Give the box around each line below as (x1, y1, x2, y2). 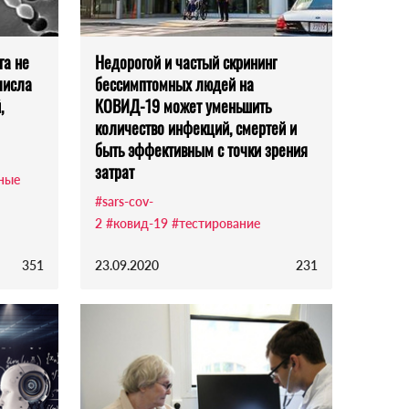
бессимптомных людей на (95, 72, 254, 97)
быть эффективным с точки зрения (95, 138, 308, 163)
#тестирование (172, 215, 260, 232)
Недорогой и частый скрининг (95, 50, 277, 75)
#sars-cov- (95, 194, 153, 210)
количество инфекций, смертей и (95, 116, 297, 141)
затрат (95, 160, 134, 184)
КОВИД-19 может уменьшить (95, 94, 271, 119)
